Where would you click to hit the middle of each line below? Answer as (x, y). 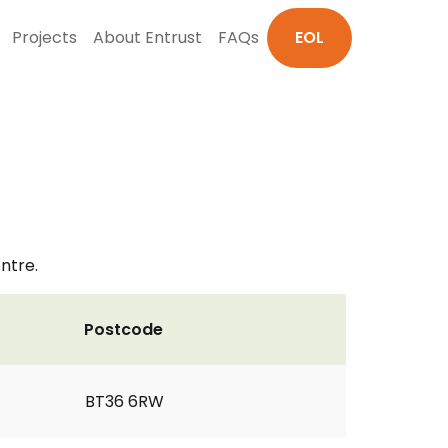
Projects (44, 37)
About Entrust (147, 37)
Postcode (123, 329)
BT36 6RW (124, 401)
